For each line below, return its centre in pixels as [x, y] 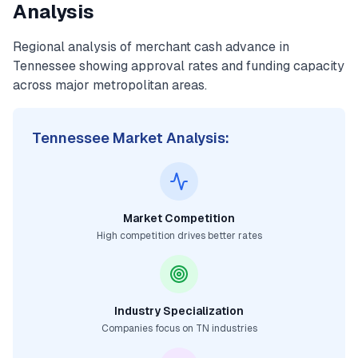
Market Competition [179, 218]
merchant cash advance [205, 47]
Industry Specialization [179, 311]
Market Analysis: [169, 138]
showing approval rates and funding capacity [210, 66]
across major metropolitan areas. [110, 85]
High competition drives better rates [179, 236]
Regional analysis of [74, 47]
